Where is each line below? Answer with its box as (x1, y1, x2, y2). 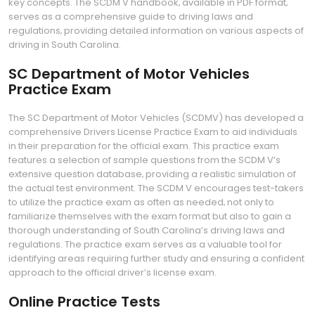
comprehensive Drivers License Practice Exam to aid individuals (8, 125, 297, 139)
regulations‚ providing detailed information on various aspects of (8, 24, 304, 37)
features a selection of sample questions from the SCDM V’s (8, 153, 281, 167)
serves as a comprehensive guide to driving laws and (8, 10, 253, 23)
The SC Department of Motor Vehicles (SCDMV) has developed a (8, 111, 304, 124)
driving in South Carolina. (8, 38, 121, 51)
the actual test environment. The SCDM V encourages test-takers (8, 181, 304, 195)
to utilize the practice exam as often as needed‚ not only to (8, 195, 274, 209)
